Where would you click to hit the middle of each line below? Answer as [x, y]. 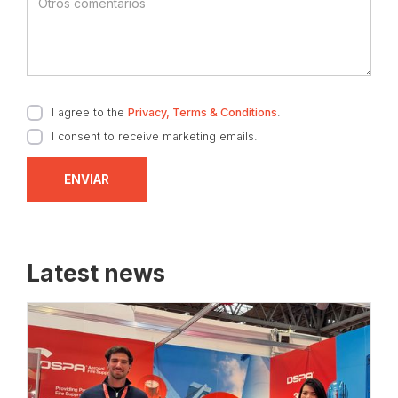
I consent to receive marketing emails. [155, 136]
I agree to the [90, 112]
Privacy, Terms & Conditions [203, 112]
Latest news [96, 273]
